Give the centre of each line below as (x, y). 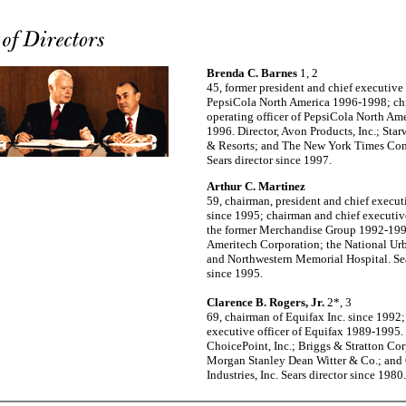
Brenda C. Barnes (252, 73)
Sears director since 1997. (269, 160)
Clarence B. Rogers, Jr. (267, 302)
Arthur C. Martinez (256, 186)
